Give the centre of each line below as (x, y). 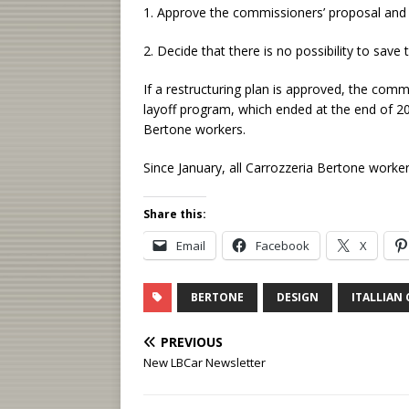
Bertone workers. (194, 129)
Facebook (283, 246)
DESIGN (298, 297)
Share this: (175, 214)
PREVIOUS (192, 342)
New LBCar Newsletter (204, 362)
